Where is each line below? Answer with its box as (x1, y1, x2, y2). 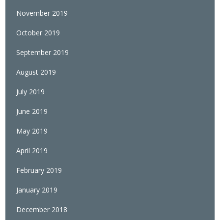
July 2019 (16, 87, 45, 97)
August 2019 (16, 67, 56, 77)
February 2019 (16, 165, 62, 175)
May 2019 (16, 126, 48, 136)
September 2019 (16, 48, 69, 57)
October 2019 (16, 28, 60, 38)
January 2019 (16, 185, 58, 195)
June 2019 (16, 107, 48, 116)
